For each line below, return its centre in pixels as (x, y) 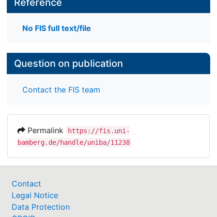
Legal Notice (35, 195)
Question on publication (69, 64)
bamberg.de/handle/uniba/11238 (74, 142)
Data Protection (41, 207)
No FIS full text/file (57, 28)
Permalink (46, 130)
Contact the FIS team (61, 89)
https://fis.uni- (99, 131)
